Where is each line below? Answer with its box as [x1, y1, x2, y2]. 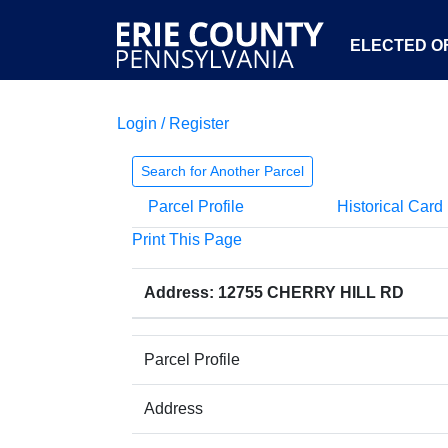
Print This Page [132, 231, 242, 248]
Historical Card [336, 198, 443, 215]
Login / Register [117, 115, 229, 132]
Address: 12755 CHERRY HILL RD [144, 284, 404, 301]
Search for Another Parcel [141, 163, 304, 179]
